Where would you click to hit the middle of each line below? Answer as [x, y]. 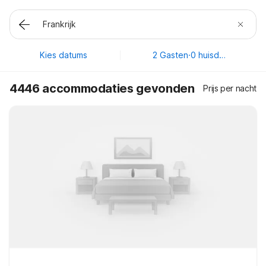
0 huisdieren [223, 55]
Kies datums [63, 55]
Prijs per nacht [230, 88]
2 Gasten [171, 55]
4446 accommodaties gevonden [102, 88]
